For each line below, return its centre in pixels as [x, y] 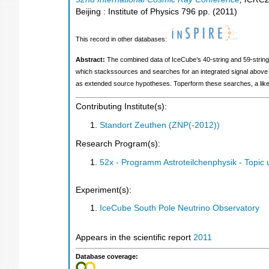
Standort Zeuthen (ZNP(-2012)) [160, 125]
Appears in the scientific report [134, 238]
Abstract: [91, 59]
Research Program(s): [118, 144]
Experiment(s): [104, 190]
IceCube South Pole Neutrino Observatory [180, 208]
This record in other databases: [122, 39]
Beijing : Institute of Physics [127, 11]
